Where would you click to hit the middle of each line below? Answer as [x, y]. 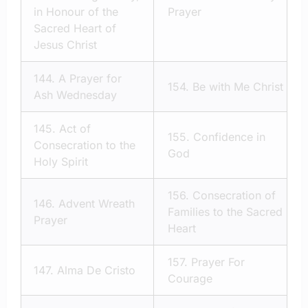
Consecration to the [85, 145]
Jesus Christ [65, 44]
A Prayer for [90, 78]
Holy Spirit [61, 161]
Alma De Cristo [96, 270]
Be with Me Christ [238, 86]
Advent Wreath [97, 203]
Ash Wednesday [75, 95]
